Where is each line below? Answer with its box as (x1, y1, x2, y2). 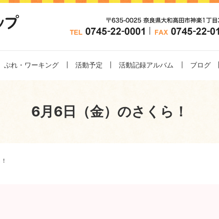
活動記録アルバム (119, 61, 174, 69)
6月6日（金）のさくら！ (31, 103, 188, 120)
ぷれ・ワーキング (3, 61, 59, 69)
